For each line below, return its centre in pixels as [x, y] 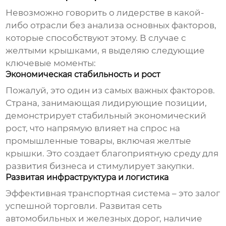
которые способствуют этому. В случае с [96, 38]
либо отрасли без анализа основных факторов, [111, 25]
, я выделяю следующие [151, 51]
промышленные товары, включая [81, 141]
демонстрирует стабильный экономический [106, 116]
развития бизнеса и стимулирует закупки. [100, 166]
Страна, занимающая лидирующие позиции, [106, 103]
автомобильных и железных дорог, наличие [104, 219]
